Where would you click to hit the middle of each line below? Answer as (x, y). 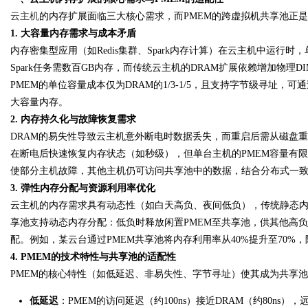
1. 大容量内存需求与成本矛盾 (73, 33)
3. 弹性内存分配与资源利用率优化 (83, 188)
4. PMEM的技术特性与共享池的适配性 (93, 257)
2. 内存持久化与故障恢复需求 (73, 119)
